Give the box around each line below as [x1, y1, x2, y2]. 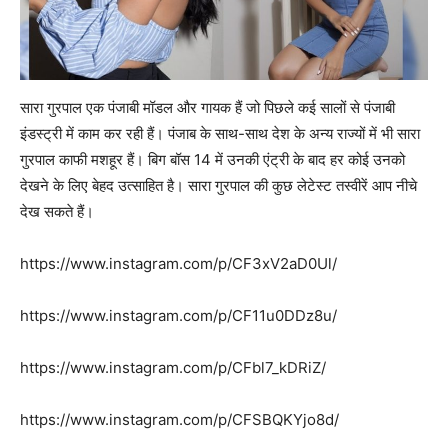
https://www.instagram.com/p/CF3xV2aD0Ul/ [20, 254, 337, 274]
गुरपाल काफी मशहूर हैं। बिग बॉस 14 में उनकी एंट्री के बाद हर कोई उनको [20, 150, 405, 170]
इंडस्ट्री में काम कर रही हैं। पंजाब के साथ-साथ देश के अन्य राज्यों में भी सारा [20, 124, 420, 144]
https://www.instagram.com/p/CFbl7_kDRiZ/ [20, 358, 326, 378]
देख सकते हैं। [20, 202, 94, 222]
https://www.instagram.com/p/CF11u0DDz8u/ [20, 306, 337, 326]
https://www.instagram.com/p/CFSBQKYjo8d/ [20, 410, 339, 430]
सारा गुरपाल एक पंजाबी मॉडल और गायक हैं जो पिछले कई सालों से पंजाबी [20, 98, 395, 118]
